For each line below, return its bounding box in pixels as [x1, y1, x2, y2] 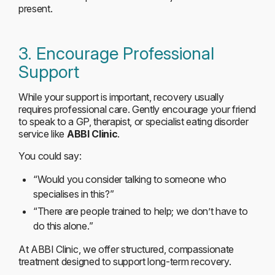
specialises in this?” [33, 188, 114, 200]
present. [18, 2, 53, 15]
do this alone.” [33, 220, 93, 232]
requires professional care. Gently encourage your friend [18, 103, 257, 115]
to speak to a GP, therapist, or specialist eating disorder [18, 115, 249, 128]
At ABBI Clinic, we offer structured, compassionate [18, 243, 234, 255]
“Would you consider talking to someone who [33, 173, 227, 185]
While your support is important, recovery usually [18, 91, 224, 103]
